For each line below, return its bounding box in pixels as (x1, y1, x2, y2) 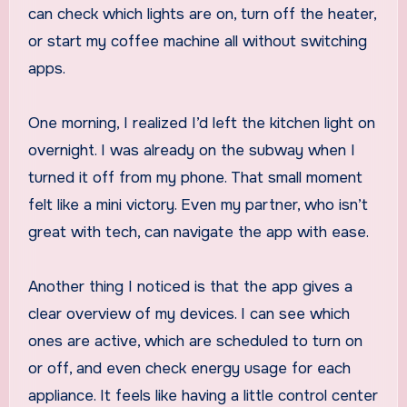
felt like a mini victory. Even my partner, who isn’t (27, 195, 368, 215)
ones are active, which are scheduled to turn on (27, 332, 362, 352)
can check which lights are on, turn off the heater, (27, 5, 376, 25)
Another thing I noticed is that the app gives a (27, 277, 352, 297)
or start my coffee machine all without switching (27, 32, 367, 52)
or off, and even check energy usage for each (27, 359, 351, 379)
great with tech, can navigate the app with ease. (27, 223, 369, 243)
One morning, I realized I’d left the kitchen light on (27, 114, 375, 134)
